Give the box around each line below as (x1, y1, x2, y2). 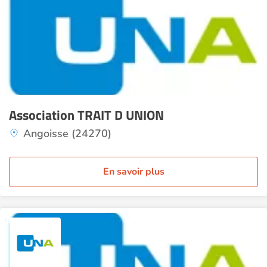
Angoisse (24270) (23, 126, 111, 141)
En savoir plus (103, 165, 164, 178)
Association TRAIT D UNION (9, 105, 164, 125)
